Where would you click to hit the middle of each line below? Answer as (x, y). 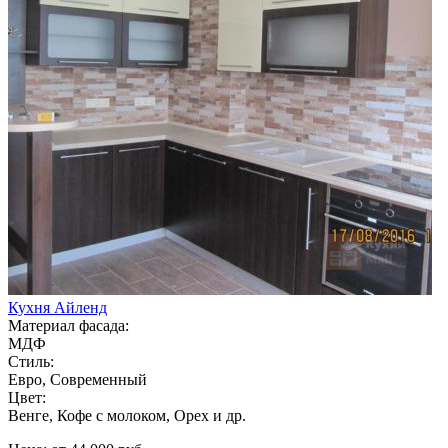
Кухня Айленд (57, 307)
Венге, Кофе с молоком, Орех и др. (127, 415)
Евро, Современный (77, 379)
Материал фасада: (68, 325)
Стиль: (31, 361)
